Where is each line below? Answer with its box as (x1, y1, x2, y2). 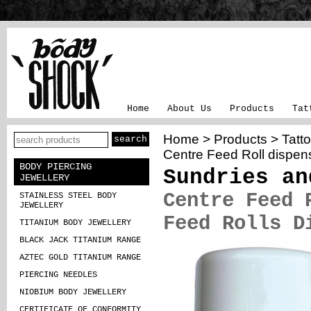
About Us (167, 103, 212, 114)
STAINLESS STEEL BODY (19, 191, 117, 201)
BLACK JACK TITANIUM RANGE (19, 235, 141, 245)
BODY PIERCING (19, 161, 92, 172)
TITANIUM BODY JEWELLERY (19, 218, 131, 228)
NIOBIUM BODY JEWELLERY (19, 287, 126, 297)
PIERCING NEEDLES (19, 270, 97, 280)
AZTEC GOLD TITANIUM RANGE (19, 253, 141, 262)
